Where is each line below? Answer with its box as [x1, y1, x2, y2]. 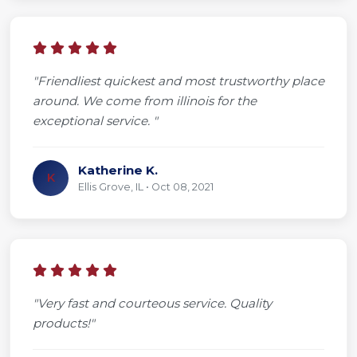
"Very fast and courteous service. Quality [33, 295, 272, 311]
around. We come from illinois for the [33, 92, 257, 108]
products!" [33, 315, 95, 331]
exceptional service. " [33, 112, 158, 128]
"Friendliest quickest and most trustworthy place [33, 73, 324, 88]
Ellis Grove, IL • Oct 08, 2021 [78, 180, 214, 193]
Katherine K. [78, 162, 158, 178]
